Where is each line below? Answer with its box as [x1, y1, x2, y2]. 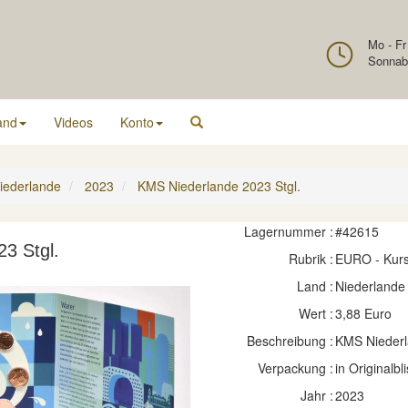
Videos [54, 113, 93, 131]
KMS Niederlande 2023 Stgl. [138, 177, 301, 195]
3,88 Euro [334, 304, 392, 322]
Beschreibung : [246, 331, 333, 350]
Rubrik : [288, 250, 333, 268]
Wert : [298, 304, 333, 322]
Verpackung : [257, 359, 333, 377]
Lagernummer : [243, 222, 333, 240]
